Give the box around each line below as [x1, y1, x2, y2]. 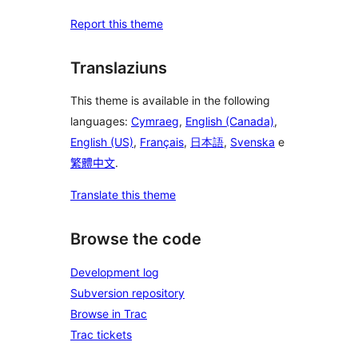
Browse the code [70, 229, 201, 249]
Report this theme [70, 16, 163, 30]
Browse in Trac [70, 307, 147, 320]
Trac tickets [70, 328, 132, 341]
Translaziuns [70, 58, 167, 78]
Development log [70, 265, 159, 279]
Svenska [230, 135, 275, 149]
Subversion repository [70, 286, 185, 300]
